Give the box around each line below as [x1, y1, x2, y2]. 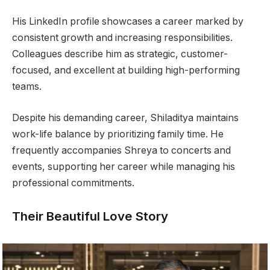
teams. [12, 81, 42, 93]
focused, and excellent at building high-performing [12, 64, 240, 77]
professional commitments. [12, 177, 134, 189]
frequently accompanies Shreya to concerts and [12, 144, 231, 156]
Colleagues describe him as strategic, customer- [12, 48, 228, 60]
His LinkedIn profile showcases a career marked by [12, 16, 243, 28]
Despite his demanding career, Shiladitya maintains [12, 111, 239, 124]
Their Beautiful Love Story [12, 209, 168, 224]
